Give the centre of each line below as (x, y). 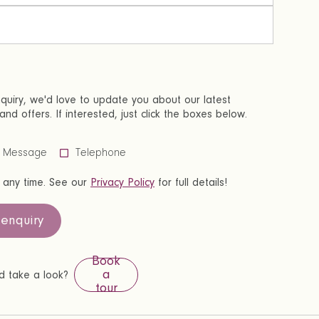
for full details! (191, 182)
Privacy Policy (122, 182)
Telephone (101, 152)
